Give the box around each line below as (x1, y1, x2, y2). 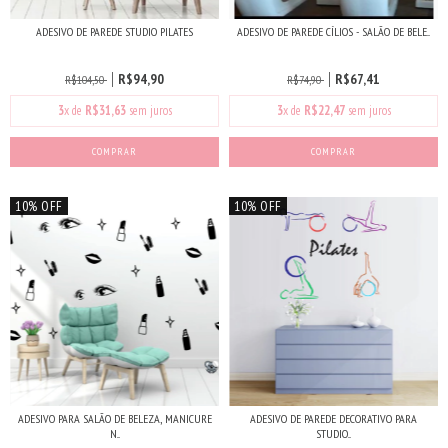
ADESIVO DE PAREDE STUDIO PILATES (36, 24, 193, 39)
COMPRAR (311, 145, 356, 158)
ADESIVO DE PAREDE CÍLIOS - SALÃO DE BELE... (237, 24, 430, 39)
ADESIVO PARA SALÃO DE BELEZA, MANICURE (17, 411, 212, 426)
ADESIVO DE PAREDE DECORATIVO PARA (250, 411, 417, 426)
